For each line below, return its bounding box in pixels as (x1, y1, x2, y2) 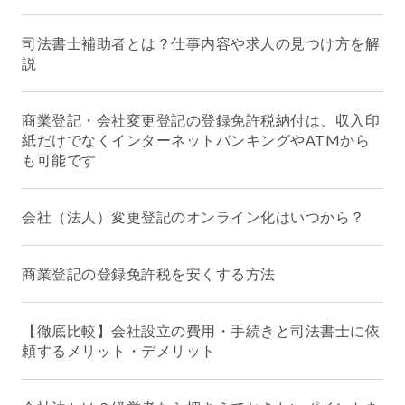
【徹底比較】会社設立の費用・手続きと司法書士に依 (22, 322, 380, 340)
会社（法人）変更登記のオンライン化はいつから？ (22, 208, 365, 226)
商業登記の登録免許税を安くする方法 (22, 265, 276, 283)
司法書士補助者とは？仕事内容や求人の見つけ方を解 (22, 34, 380, 52)
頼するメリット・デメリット (22, 342, 216, 360)
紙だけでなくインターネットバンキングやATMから (22, 131, 370, 149)
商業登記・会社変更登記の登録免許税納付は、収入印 (22, 111, 380, 129)
